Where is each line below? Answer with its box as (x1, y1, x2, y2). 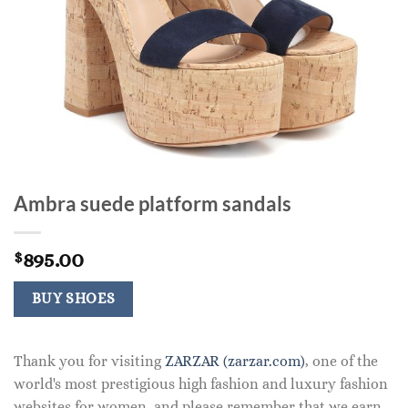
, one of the (305, 352, 378, 371)
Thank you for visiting (14, 352, 165, 371)
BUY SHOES (31, 291, 116, 307)
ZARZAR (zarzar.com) (165, 352, 305, 371)
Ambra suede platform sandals (14, 191, 291, 216)
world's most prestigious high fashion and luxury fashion (14, 375, 388, 393)
